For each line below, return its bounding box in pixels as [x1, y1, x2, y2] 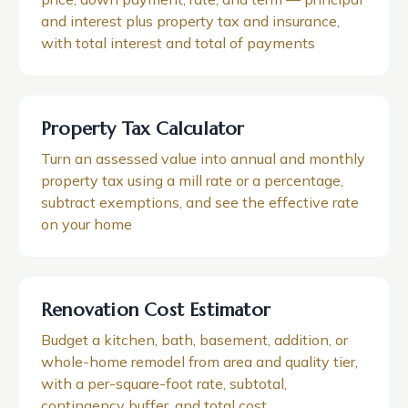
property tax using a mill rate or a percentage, [41, 171, 343, 189]
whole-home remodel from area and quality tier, [41, 352, 358, 371]
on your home [41, 215, 132, 233]
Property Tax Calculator [41, 117, 245, 140]
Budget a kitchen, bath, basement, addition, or [41, 331, 348, 349]
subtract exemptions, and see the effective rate [41, 193, 359, 211]
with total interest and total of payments [41, 34, 315, 52]
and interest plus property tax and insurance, [41, 12, 340, 30]
